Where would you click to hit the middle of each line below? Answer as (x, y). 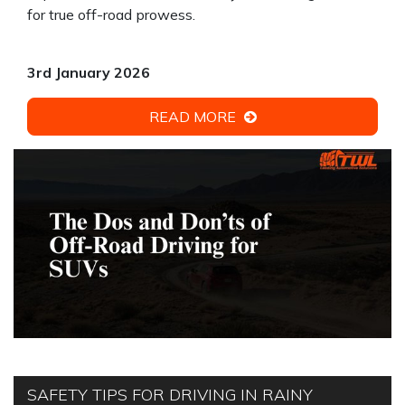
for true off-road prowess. (111, 14)
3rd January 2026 (89, 72)
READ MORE (194, 117)
